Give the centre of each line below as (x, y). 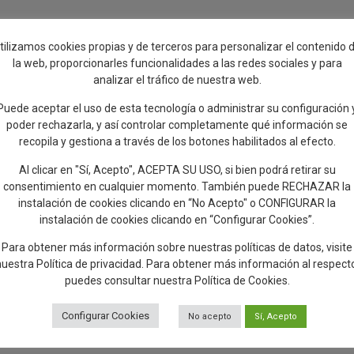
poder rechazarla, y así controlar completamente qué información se (177, 124)
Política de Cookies (241, 281)
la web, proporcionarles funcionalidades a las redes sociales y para (177, 63)
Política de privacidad (88, 264)
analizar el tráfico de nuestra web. (177, 79)
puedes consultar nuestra (129, 281)
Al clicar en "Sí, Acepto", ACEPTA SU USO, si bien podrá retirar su (177, 169)
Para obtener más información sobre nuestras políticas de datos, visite (177, 248)
